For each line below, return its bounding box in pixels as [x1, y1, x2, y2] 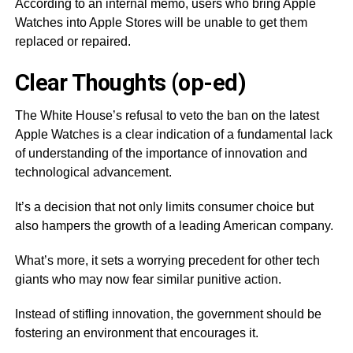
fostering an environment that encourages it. [14, 325, 258, 340]
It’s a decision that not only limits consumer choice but [14, 199, 314, 214]
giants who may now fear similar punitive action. [14, 272, 281, 286]
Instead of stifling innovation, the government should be [14, 307, 321, 321]
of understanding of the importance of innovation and [14, 146, 307, 160]
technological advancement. [14, 165, 172, 179]
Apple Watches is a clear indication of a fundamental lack [14, 127, 333, 141]
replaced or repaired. [14, 34, 131, 48]
